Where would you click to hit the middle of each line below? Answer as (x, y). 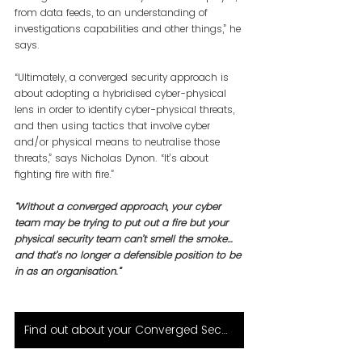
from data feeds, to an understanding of (113, 12)
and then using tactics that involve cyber (114, 125)
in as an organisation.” (67, 271)
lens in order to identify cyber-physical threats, (126, 109)
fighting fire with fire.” (64, 174)
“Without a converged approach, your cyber (119, 206)
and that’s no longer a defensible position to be (129, 255)
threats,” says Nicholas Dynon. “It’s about (113, 158)
